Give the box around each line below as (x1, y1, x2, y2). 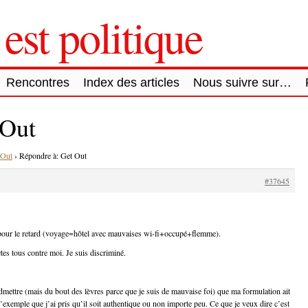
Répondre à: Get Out (19, 149, 87, 161)
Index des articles (83, 75, 179, 89)
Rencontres (6, 75, 69, 89)
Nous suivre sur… (193, 75, 291, 89)
